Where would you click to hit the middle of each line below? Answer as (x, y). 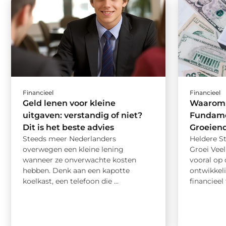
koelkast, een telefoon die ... (71, 181)
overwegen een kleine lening (73, 149)
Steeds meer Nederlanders (69, 138)
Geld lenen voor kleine (69, 103)
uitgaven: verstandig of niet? (82, 115)
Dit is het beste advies (68, 127)
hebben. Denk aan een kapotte (76, 170)
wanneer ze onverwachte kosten (79, 160)
